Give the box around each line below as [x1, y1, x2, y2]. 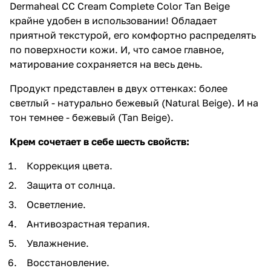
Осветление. [27, 198, 86, 211]
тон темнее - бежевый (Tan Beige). [10, 111, 174, 123]
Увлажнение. [27, 237, 89, 249]
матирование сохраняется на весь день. [10, 57, 203, 70]
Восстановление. [27, 256, 109, 269]
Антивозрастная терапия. [27, 217, 150, 230]
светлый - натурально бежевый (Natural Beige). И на [10, 96, 258, 109]
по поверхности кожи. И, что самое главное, [10, 43, 224, 56]
